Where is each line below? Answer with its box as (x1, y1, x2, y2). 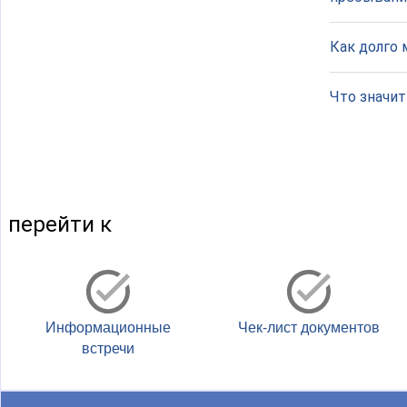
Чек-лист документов (237, 317, 380, 338)
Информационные (45, 317, 171, 338)
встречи (81, 338, 134, 359)
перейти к (8, 212, 112, 238)
